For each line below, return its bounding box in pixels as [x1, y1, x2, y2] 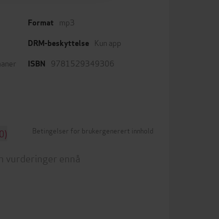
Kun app [94, 37, 121, 48]
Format [28, 18, 54, 28]
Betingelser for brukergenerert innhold [32, 125, 153, 135]
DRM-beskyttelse [28, 38, 89, 48]
